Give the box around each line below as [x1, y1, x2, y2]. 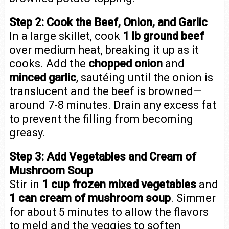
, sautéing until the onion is [76, 71, 213, 84]
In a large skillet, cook [9, 30, 123, 42]
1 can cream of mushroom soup [9, 192, 171, 204]
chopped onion [88, 57, 163, 70]
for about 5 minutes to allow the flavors [9, 205, 209, 218]
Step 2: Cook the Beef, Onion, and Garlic [9, 16, 208, 29]
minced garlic [9, 71, 76, 84]
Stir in [9, 178, 42, 191]
